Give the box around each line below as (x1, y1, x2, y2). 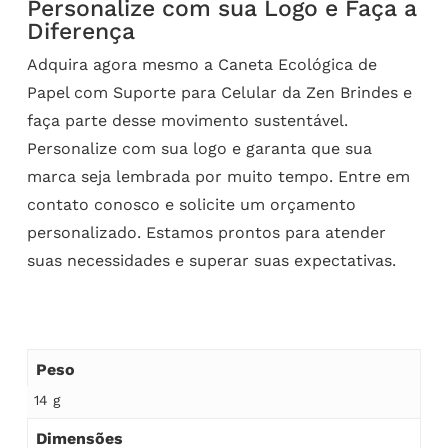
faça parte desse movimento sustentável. (26, 111, 348, 131)
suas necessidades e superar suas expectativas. (26, 251, 396, 271)
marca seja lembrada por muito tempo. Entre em (26, 167, 410, 187)
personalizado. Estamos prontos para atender (26, 223, 386, 243)
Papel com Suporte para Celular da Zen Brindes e (26, 83, 412, 103)
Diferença (26, 18, 135, 46)
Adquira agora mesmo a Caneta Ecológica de (26, 55, 377, 75)
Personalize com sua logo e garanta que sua (26, 139, 372, 159)
